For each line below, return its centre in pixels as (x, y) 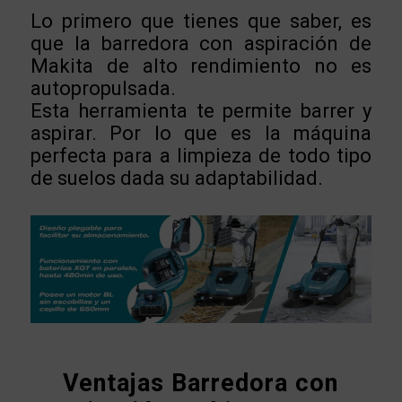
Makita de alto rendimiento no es (201, 66)
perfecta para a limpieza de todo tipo (201, 155)
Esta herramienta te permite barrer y (201, 110)
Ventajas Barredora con (201, 383)
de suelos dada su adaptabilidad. (176, 178)
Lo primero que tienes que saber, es (201, 21)
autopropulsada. (103, 88)
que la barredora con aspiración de (201, 43)
